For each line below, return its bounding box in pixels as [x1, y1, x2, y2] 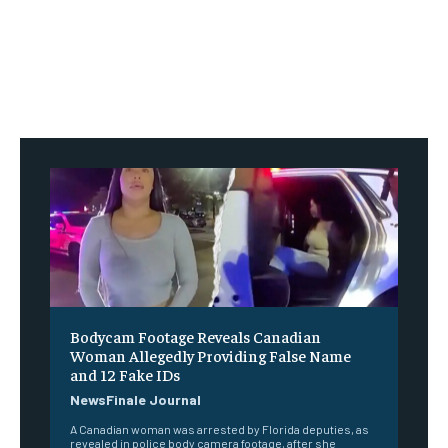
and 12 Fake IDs [70, 364, 180, 385]
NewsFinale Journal [70, 391, 201, 409]
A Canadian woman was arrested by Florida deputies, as [70, 422, 369, 437]
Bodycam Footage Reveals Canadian [70, 326, 321, 347]
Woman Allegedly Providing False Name [70, 345, 351, 366]
